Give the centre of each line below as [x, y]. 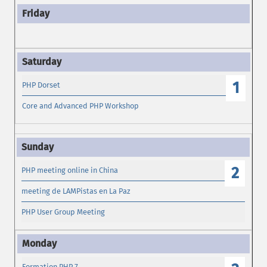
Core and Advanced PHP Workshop [81, 106]
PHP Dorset [41, 85]
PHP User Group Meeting [63, 212]
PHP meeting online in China [70, 170]
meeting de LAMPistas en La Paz [76, 191]
